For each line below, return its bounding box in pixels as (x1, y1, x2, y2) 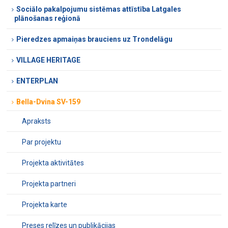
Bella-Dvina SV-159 (16, 97, 81, 106)
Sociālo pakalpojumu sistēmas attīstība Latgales (16, 5, 182, 13)
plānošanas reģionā (14, 14, 81, 22)
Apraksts (22, 117, 51, 125)
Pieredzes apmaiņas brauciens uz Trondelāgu (16, 35, 173, 43)
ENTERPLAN (16, 76, 59, 85)
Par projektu (22, 137, 62, 146)
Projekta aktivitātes (22, 158, 84, 167)
